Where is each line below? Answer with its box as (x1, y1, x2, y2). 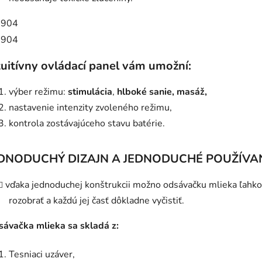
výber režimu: (9, 85, 68, 98)
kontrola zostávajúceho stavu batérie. (9, 116, 165, 130)
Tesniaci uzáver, (9, 247, 75, 261)
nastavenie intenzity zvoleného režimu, (9, 101, 172, 114)
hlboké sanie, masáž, (117, 85, 207, 98)
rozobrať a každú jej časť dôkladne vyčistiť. (9, 194, 184, 207)
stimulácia (68, 85, 112, 98)
